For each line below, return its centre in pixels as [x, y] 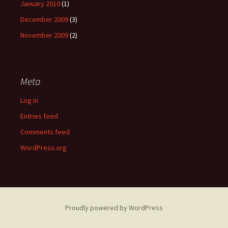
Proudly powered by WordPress [114, 208]
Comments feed [45, 132]
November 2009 [44, 35]
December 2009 [44, 19]
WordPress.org [44, 148]
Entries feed [39, 116]
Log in [29, 100]
